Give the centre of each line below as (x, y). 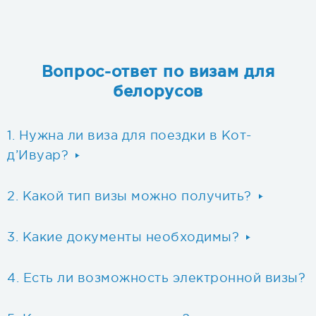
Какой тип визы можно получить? (137, 196)
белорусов (158, 91)
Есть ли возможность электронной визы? (164, 278)
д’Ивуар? (38, 156)
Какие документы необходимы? (130, 237)
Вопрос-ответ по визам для (158, 72)
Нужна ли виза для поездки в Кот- (135, 136)
